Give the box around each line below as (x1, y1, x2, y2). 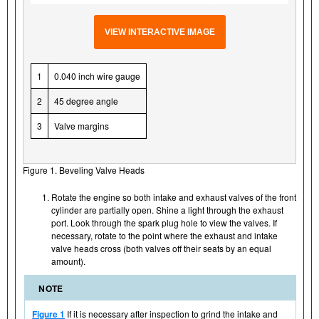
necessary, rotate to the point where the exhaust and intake (51, 229, 278, 242)
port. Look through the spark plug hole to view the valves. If (51, 216, 277, 229)
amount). (51, 255, 85, 268)
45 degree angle (54, 95, 118, 108)
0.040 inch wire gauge (54, 70, 140, 83)
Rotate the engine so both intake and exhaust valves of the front (51, 191, 296, 204)
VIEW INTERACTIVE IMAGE (104, 27, 215, 38)
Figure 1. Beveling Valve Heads (23, 164, 145, 177)
